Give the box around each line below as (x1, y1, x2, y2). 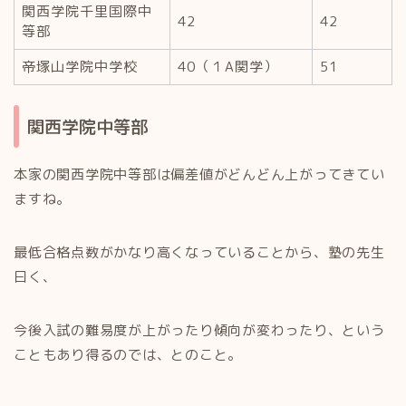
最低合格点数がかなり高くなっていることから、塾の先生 (14, 243, 385, 263)
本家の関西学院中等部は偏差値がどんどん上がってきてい (14, 165, 385, 185)
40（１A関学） (178, 56, 278, 76)
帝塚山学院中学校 (22, 56, 138, 76)
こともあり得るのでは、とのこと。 (14, 345, 243, 365)
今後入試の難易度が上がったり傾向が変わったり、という (14, 321, 385, 341)
